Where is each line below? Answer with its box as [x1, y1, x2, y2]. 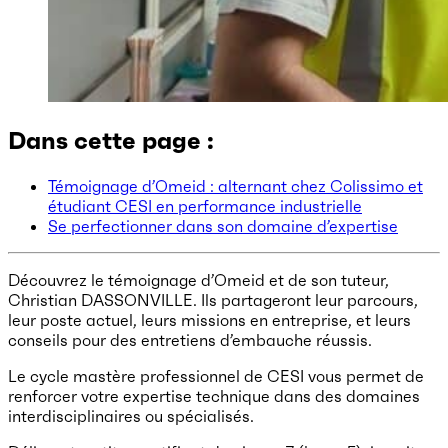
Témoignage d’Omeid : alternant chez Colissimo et [48, 175, 423, 196]
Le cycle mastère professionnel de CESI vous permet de [8, 365, 424, 386]
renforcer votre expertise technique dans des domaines [8, 385, 420, 406]
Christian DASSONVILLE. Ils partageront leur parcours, [8, 289, 418, 310]
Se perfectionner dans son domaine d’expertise [48, 215, 398, 236]
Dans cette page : [8, 125, 214, 156]
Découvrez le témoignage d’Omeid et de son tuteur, [8, 269, 389, 290]
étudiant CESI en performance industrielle [48, 195, 362, 216]
